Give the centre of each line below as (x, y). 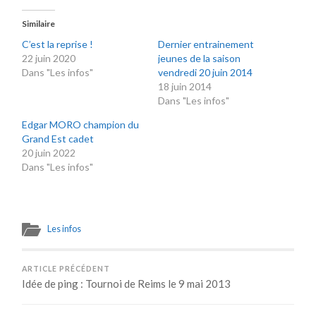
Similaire (39, 24)
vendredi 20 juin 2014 (205, 73)
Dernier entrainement (206, 44)
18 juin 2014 (184, 87)
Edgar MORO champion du (81, 125)
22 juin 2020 (49, 59)
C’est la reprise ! (58, 44)
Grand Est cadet (58, 139)
